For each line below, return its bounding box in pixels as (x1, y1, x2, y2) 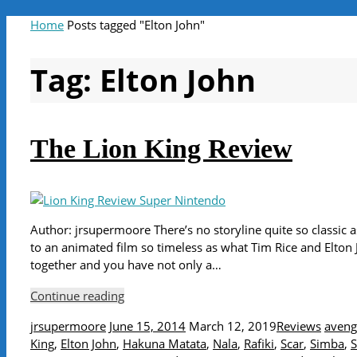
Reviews (277, 318, 321, 335)
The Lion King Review (30, 133, 292, 163)
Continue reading (30, 287, 124, 304)
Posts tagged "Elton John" (67, 17, 205, 33)
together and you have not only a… (30, 257, 222, 273)
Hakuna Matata (123, 335, 206, 352)
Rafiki (244, 335, 274, 352)
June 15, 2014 (109, 318, 186, 335)
